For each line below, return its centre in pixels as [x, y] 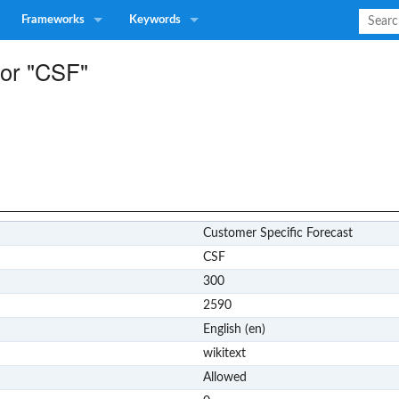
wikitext [224, 353]
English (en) [234, 329]
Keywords [155, 20]
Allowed [224, 377]
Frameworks [53, 20]
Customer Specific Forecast [277, 233]
